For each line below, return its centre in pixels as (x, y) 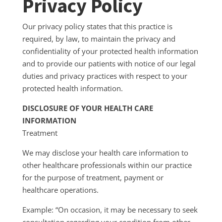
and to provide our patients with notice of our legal (109, 63)
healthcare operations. (60, 190)
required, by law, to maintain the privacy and (99, 39)
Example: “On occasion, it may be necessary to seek (110, 210)
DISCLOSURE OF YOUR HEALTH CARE (87, 108)
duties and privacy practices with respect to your (105, 76)
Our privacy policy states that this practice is (97, 26)
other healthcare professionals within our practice (107, 165)
